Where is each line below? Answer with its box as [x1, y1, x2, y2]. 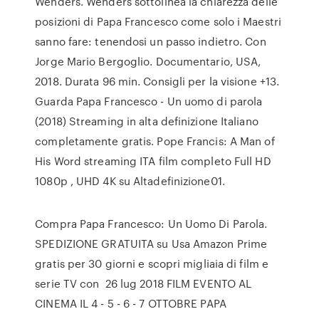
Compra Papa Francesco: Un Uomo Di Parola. [35, 216, 268, 231]
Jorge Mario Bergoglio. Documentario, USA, [35, 53, 261, 69]
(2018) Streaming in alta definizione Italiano [35, 113, 258, 129]
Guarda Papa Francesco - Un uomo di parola [35, 93, 263, 109]
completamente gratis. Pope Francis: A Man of [35, 133, 275, 149]
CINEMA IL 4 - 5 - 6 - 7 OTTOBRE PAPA [35, 296, 226, 311]
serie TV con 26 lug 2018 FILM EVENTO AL [35, 276, 252, 291]
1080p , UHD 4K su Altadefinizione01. [35, 173, 225, 189]
